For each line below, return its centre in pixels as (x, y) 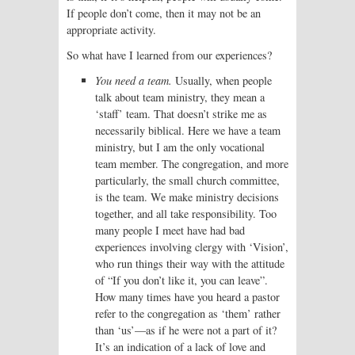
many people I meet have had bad (170, 230)
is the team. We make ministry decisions (187, 197)
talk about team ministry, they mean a (180, 97)
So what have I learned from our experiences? (169, 55)
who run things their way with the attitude (190, 263)
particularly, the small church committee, (187, 180)
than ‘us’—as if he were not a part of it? (186, 330)
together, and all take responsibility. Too (186, 213)
